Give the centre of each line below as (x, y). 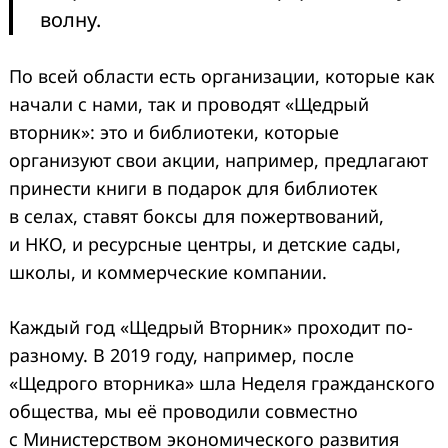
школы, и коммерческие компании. (168, 272)
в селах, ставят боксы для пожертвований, (196, 216)
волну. (70, 20)
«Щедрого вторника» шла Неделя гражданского (222, 383)
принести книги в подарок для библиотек (193, 188)
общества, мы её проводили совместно (183, 411)
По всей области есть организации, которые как (222, 76)
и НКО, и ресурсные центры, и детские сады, (205, 244)
